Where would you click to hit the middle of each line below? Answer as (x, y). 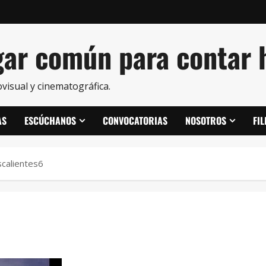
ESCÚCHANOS (50, 121)
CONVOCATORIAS (135, 121)
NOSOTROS (206, 121)
